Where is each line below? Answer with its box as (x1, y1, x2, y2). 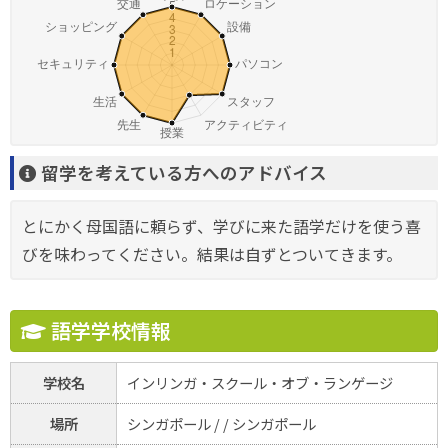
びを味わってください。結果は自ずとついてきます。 (22, 242, 402, 266)
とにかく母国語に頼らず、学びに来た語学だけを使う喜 (22, 214, 421, 238)
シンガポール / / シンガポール (127, 413, 316, 434)
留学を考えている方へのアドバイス (37, 160, 327, 185)
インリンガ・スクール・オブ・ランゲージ (127, 372, 393, 393)
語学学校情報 (46, 316, 171, 345)
